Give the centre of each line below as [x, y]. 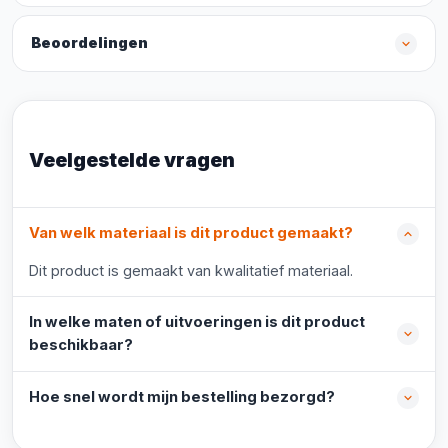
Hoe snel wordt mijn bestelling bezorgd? [182, 397]
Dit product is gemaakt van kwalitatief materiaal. [191, 270]
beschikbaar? [81, 345]
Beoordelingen [89, 43]
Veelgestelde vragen [132, 160]
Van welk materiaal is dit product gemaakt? [191, 233]
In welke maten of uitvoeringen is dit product [197, 322]
